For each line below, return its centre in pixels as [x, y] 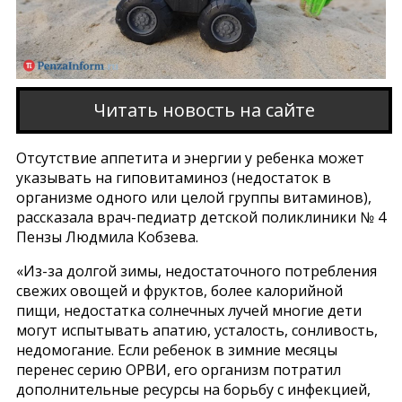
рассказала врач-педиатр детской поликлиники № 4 [201, 217]
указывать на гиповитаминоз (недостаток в [173, 177]
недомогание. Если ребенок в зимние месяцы [176, 350]
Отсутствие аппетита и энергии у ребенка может [190, 157]
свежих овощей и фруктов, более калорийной [179, 290]
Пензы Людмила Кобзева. [107, 236]
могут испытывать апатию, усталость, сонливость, [197, 330]
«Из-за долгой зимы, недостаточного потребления [196, 271]
